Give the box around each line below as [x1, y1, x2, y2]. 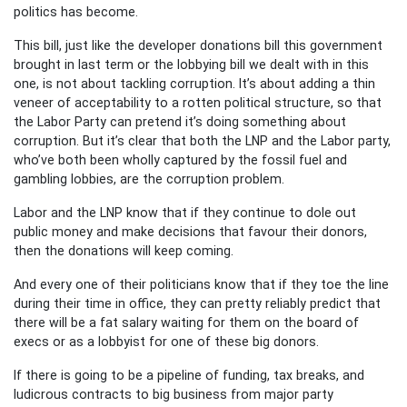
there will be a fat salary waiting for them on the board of [14, 314, 359, 330]
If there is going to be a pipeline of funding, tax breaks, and [14, 367, 364, 382]
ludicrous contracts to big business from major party [14, 386, 333, 402]
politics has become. [14, 4, 138, 19]
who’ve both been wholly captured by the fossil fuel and [14, 152, 347, 167]
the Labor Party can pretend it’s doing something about [14, 114, 346, 129]
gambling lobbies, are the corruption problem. [14, 171, 284, 186]
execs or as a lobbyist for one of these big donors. [14, 333, 319, 349]
